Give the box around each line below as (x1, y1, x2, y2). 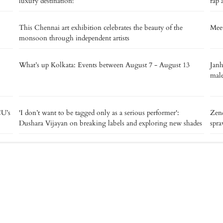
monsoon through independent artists (19, 33, 129, 43)
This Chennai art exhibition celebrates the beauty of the (19, 22, 183, 32)
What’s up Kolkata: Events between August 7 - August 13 (19, 60, 190, 70)
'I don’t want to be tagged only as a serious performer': (19, 108, 179, 117)
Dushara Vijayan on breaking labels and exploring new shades (19, 118, 202, 128)
